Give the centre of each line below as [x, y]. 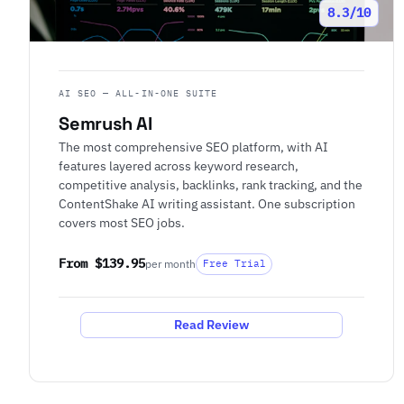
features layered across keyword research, [179, 166]
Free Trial [234, 264]
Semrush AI [106, 124]
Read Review [212, 325]
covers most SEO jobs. [122, 223]
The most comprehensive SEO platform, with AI [193, 147]
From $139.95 [102, 264]
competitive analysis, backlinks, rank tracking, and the [211, 185]
